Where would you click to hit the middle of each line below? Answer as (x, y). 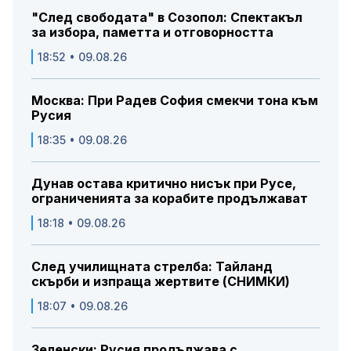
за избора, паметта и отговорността (152, 33)
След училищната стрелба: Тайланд (152, 267)
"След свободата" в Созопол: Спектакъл (167, 18)
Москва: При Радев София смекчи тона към (175, 101)
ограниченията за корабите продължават (170, 199)
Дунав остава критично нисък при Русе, (164, 184)
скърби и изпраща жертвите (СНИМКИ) (161, 282)
